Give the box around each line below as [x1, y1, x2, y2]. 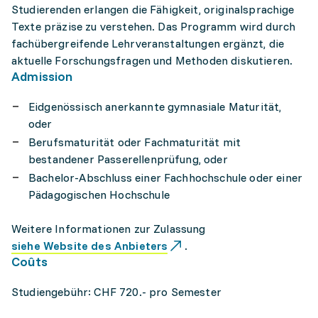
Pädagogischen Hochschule [28, 187, 170, 202]
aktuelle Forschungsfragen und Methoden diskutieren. [11, 53, 293, 67]
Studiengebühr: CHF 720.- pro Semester [11, 285, 221, 299]
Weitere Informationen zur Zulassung [11, 221, 206, 236]
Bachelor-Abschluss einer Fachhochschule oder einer [28, 170, 303, 185]
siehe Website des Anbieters [11, 238, 168, 253]
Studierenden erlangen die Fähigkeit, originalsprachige [11, 2, 295, 16]
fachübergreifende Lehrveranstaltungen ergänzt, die [11, 36, 285, 50]
